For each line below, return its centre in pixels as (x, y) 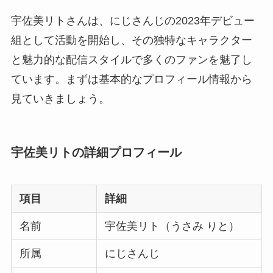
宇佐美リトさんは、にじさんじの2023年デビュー (133, 20)
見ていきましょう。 (60, 98)
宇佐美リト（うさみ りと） (172, 226)
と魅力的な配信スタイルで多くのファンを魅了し (131, 59)
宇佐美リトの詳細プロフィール (96, 152)
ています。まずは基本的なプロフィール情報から (131, 79)
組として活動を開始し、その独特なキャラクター (131, 40)
